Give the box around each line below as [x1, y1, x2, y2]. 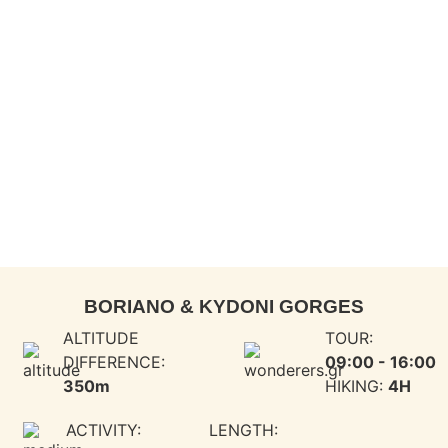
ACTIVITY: [66, 420, 141, 441]
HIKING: [325, 376, 388, 397]
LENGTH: [209, 420, 278, 441]
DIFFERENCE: [63, 352, 165, 373]
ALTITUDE [63, 328, 139, 349]
